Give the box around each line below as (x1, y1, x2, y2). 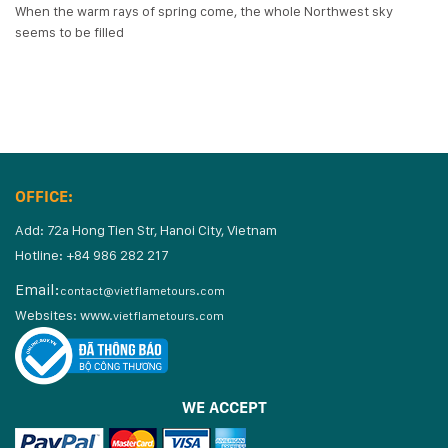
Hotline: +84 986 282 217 (15, 247, 168, 264)
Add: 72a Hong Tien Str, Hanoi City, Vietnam (15, 222, 277, 239)
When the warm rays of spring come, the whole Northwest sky (15, 2, 393, 19)
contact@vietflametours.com (60, 284, 225, 299)
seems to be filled (15, 23, 124, 40)
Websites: (15, 307, 80, 324)
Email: (15, 280, 60, 300)
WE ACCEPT (181, 398, 267, 418)
